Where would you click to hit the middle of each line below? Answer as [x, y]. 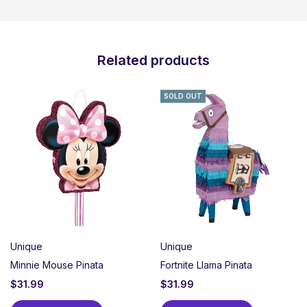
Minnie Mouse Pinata [57, 265]
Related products [153, 61]
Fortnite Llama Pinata [206, 265]
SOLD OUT [183, 96]
